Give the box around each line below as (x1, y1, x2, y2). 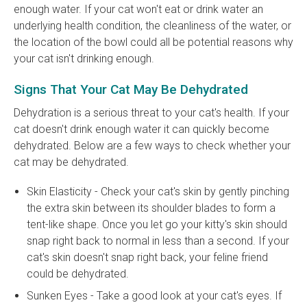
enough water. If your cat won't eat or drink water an (14, 2, 263, 16)
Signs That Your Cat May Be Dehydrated (14, 81, 248, 97)
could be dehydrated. (27, 267, 130, 280)
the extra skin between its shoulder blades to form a (27, 201, 276, 214)
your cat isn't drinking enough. (14, 51, 154, 65)
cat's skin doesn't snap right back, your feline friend (27, 250, 269, 264)
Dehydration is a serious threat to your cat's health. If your (14, 106, 289, 119)
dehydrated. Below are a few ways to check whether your (14, 138, 291, 152)
